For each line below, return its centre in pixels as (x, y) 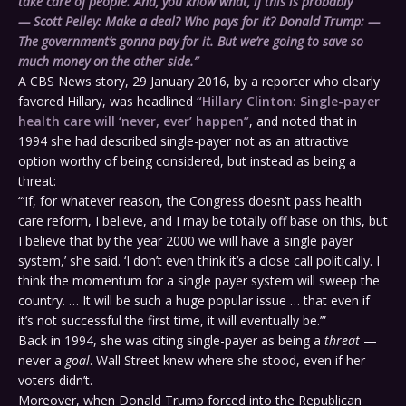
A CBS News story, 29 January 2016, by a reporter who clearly (199, 82)
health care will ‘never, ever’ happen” (134, 121)
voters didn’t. (55, 381)
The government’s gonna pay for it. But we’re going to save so (191, 42)
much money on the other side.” (108, 62)
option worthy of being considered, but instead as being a (187, 161)
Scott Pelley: (68, 22)
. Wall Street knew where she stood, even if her (227, 361)
